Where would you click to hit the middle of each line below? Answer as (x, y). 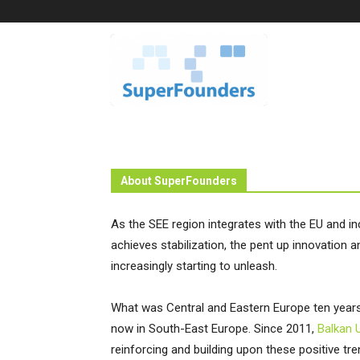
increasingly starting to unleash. (194, 266)
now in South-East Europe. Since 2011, (214, 329)
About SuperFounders (179, 181)
